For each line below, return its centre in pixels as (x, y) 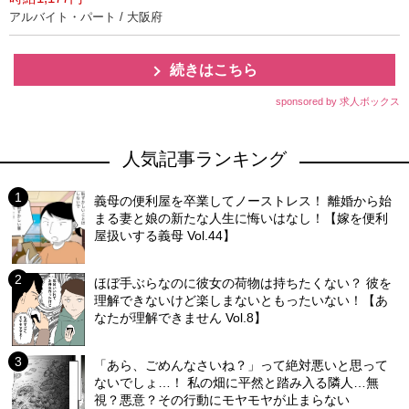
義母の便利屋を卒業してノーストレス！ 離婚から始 (243, 201)
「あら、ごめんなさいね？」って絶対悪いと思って (241, 366)
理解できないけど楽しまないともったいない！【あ (241, 301)
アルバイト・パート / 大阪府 (86, 17)
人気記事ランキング (204, 159)
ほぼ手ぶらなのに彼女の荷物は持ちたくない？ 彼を (243, 283)
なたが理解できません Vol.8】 (181, 318)
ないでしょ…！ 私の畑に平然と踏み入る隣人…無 (237, 383)
